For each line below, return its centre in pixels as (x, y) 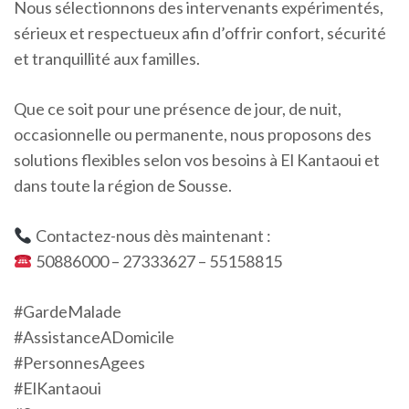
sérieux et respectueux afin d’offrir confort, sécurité (200, 33)
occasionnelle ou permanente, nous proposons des (193, 134)
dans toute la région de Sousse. (123, 185)
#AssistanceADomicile (94, 337)
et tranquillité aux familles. (107, 58)
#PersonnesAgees (79, 362)
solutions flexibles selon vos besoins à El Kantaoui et (197, 160)
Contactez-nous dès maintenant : (152, 236)
